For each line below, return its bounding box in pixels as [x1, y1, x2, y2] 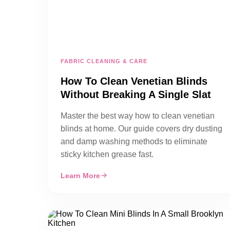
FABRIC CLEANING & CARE [61, 58, 147, 64]
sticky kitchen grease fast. [61, 150, 154, 159]
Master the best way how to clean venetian [61, 111, 215, 120]
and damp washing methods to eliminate [61, 137, 207, 146]
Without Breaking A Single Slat [61, 89, 211, 100]
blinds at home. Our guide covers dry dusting [61, 124, 222, 133]
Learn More [61, 171, 100, 180]
